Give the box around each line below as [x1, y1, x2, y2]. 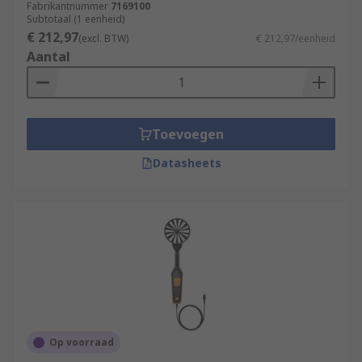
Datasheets [152, 155, 221, 170]
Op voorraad [49, 335, 114, 349]
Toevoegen [151, 125, 224, 143]
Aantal [27, 48, 70, 65]
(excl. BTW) [78, 32, 128, 45]
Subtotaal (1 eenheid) [27, 12, 124, 26]
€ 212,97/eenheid [256, 32, 335, 45]
